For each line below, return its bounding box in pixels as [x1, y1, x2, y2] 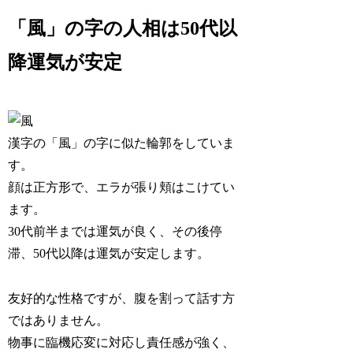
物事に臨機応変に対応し [8, 336, 147, 350]
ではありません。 [8, 314, 110, 328]
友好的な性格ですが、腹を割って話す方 [8, 292, 236, 306]
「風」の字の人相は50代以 [8, 18, 238, 39]
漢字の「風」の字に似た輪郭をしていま [8, 136, 236, 150]
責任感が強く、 [147, 336, 236, 350]
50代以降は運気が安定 [33, 247, 160, 261]
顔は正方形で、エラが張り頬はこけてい [8, 180, 236, 195]
